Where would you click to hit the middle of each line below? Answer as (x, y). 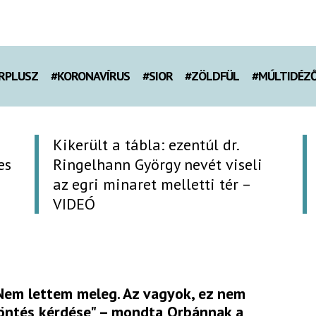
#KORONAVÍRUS (90, 76)
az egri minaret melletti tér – (152, 184)
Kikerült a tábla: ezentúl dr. (146, 144)
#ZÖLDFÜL (212, 76)
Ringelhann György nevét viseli (158, 164)
